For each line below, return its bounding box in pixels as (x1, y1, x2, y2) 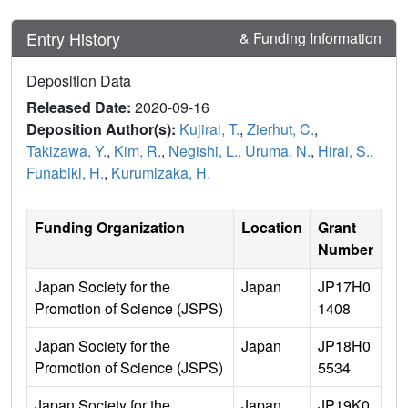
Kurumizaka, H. (111, 162, 210, 184)
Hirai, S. (318, 140, 370, 162)
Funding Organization (35, 217, 185, 239)
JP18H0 (318, 335, 371, 357)
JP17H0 (318, 276, 371, 298)
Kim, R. (114, 140, 161, 162)
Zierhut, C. (247, 118, 314, 140)
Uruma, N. (245, 140, 311, 162)
